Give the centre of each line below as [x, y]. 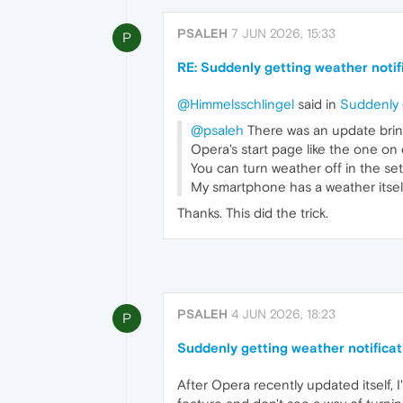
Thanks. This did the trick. [253, 212]
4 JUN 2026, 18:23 [283, 313]
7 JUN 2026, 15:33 [283, 33]
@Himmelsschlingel [236, 103]
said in [317, 103]
